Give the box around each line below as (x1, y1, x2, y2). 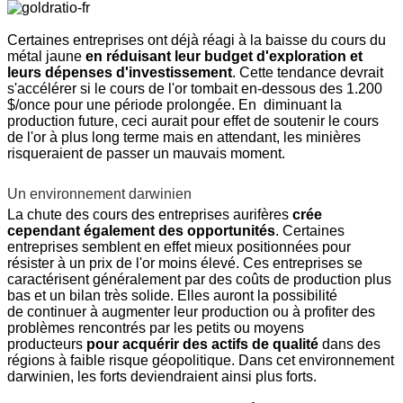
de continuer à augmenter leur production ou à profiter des (7, 304, 375, 320)
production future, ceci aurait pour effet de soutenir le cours (7, 113, 379, 130)
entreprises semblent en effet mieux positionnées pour (7, 239, 351, 255)
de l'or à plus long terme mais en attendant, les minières (7, 130, 361, 146)
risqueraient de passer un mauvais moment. (7, 146, 285, 162)
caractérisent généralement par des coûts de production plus (7, 272, 391, 288)
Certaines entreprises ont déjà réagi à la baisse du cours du (7, 32, 386, 49)
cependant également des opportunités (7, 223, 275, 239)
